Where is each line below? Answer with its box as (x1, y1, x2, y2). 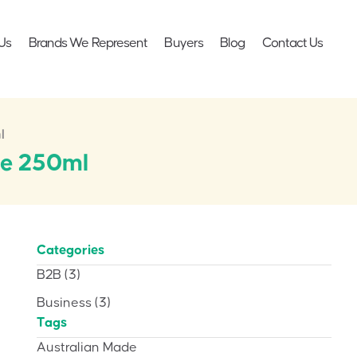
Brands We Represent (28, 36, 148, 50)
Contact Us (261, 36, 324, 50)
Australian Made (37, 339, 137, 355)
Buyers (164, 36, 204, 50)
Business (37, 295, 92, 310)
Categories (37, 242, 104, 257)
